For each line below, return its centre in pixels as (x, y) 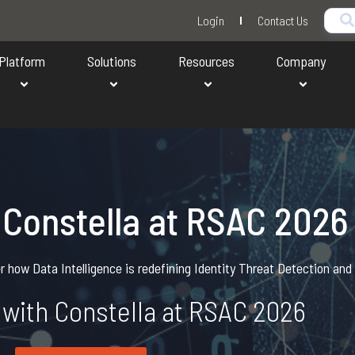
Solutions (112, 61)
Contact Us (283, 20)
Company (301, 61)
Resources (206, 61)
